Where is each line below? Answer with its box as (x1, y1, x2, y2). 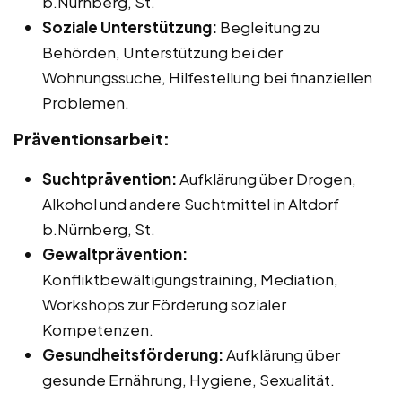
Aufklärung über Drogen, (177, 169, 356, 189)
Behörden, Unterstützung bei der (42, 42, 283, 63)
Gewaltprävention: (42, 244, 188, 265)
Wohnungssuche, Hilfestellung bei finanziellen (42, 67, 372, 88)
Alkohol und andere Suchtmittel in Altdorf (42, 194, 339, 214)
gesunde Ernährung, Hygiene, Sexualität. (42, 370, 335, 390)
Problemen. (42, 92, 129, 113)
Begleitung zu (217, 17, 319, 38)
